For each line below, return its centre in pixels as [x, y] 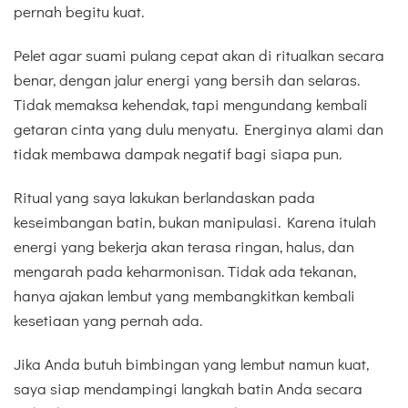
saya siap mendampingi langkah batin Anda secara [188, 389]
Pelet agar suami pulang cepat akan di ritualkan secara [199, 55]
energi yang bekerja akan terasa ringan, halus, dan [184, 247]
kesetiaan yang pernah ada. [108, 321]
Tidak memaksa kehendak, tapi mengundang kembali [191, 104]
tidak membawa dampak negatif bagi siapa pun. [178, 153]
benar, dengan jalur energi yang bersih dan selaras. [187, 79]
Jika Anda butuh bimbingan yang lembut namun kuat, [191, 364]
